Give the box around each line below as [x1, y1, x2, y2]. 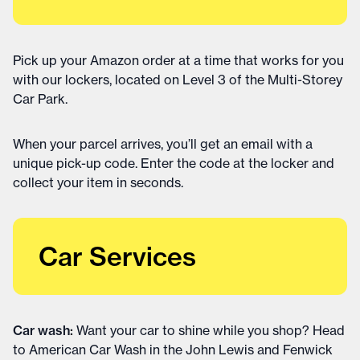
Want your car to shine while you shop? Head [76, 322, 345, 338]
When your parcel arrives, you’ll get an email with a [13, 136, 313, 152]
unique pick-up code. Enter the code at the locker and [13, 155, 334, 171]
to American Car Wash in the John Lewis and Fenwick [13, 342, 333, 358]
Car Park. [13, 91, 67, 107]
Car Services [39, 240, 196, 272]
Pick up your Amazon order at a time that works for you [13, 52, 344, 68]
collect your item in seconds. [13, 174, 183, 190]
